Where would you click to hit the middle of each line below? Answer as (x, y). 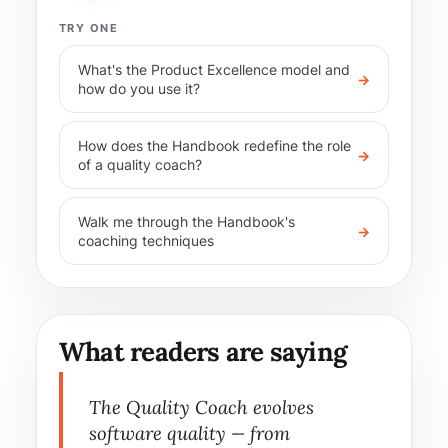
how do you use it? (139, 88)
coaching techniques (146, 240)
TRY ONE (89, 28)
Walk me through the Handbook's (186, 221)
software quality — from (189, 433)
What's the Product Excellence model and (214, 69)
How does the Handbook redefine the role (214, 145)
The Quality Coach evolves (201, 407)
